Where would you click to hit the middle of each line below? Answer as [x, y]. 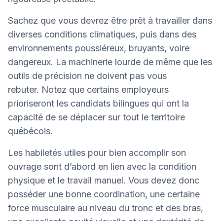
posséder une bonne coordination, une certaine [104, 194]
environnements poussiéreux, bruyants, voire [99, 48]
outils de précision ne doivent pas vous [87, 76]
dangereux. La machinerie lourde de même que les [110, 62]
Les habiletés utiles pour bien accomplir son [97, 153]
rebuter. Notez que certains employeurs [88, 90]
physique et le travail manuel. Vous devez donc [104, 181]
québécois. [30, 131]
